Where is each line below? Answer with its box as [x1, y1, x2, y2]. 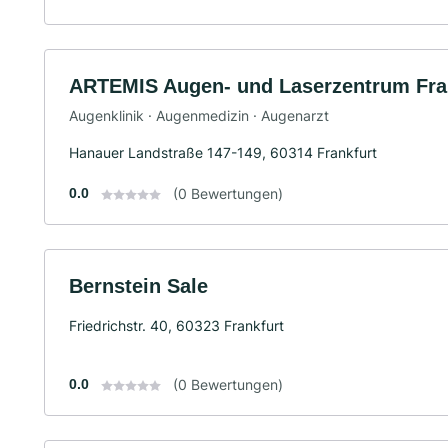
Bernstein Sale [69, 274, 208, 297]
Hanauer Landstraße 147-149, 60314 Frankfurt [69, 143, 377, 161]
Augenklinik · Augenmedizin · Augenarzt [69, 106, 329, 124]
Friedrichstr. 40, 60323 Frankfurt [69, 316, 284, 334]
